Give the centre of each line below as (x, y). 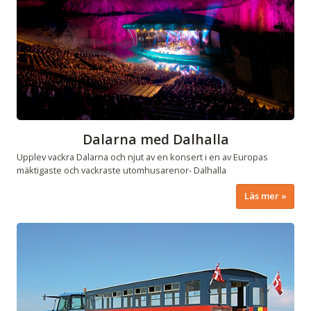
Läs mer (261, 196)
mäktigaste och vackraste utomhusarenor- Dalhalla (121, 170)
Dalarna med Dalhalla (155, 139)
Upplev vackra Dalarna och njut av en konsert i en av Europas (142, 157)
